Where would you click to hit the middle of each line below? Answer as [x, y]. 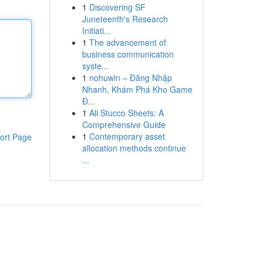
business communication [128, 54]
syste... [95, 66]
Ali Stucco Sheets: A [126, 113]
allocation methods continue [134, 148]
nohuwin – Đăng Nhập [130, 77]
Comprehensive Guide [124, 124]
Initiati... [96, 31]
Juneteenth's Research [125, 19]
